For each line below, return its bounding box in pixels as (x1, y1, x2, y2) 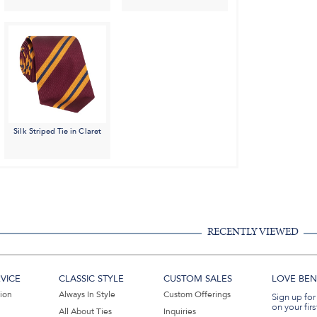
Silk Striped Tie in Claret (13, 126, 101, 137)
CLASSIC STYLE (59, 272, 125, 286)
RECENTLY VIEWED (207, 226, 299, 238)
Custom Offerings (163, 289, 231, 301)
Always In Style (59, 289, 116, 301)
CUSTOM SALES (163, 272, 232, 286)
